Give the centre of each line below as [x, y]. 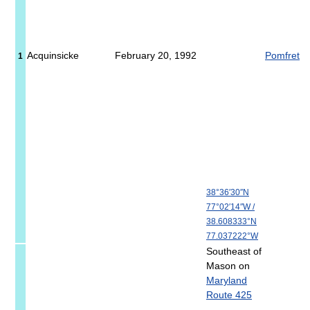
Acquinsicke [53, 56]
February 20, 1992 [156, 56]
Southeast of [234, 252]
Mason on [228, 266]
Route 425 [229, 295]
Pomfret [282, 56]
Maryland [227, 281]
